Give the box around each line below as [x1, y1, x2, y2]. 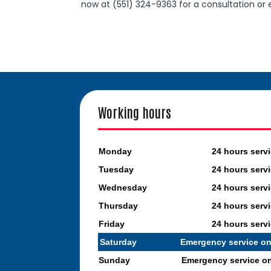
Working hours [98, 103, 171, 121]
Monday [99, 146, 132, 157]
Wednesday [99, 183, 148, 193]
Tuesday [99, 165, 134, 175]
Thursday [99, 201, 139, 211]
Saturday [100, 237, 137, 247]
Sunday [99, 255, 131, 266]
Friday [99, 219, 125, 229]
